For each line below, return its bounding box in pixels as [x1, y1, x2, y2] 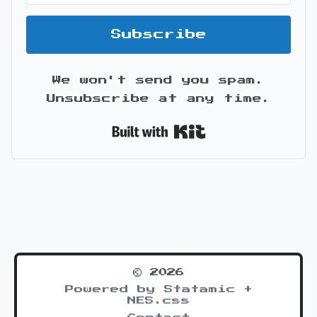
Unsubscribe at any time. [46, 94, 271, 103]
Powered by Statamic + [64, 285, 253, 294]
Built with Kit [205, 122, 305, 129]
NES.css [127, 296, 190, 305]
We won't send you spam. [52, 76, 265, 85]
